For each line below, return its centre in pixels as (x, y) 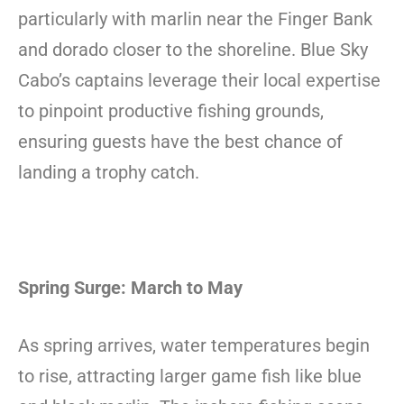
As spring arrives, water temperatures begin (194, 345)
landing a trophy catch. (109, 172)
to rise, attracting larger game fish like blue (190, 376)
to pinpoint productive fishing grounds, (171, 110)
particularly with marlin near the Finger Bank (195, 18)
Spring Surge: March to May (130, 287)
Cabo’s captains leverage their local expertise (199, 80)
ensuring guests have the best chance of (180, 141)
